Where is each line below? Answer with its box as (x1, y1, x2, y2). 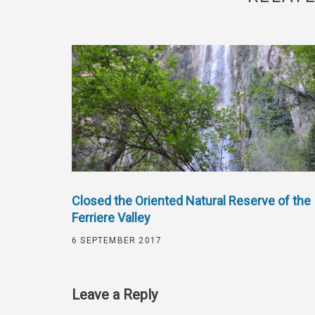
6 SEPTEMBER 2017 (72, 236, 162, 245)
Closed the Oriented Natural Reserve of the (72, 193, 311, 208)
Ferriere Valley (72, 210, 150, 225)
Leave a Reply (72, 286, 157, 303)
